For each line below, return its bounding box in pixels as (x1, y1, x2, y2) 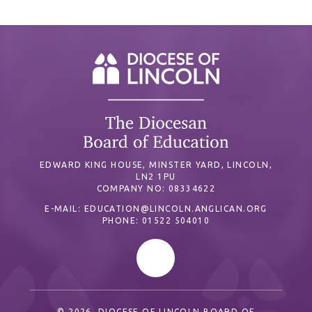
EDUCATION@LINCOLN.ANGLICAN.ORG (84, 204, 267, 214)
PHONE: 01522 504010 (102, 216, 210, 226)
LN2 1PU (136, 172, 176, 182)
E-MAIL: (45, 204, 84, 214)
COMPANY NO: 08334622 (96, 184, 216, 194)
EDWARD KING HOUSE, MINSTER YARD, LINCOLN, (39, 160, 273, 170)
